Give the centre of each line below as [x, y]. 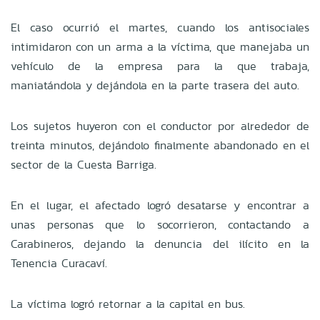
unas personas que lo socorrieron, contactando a [160, 224]
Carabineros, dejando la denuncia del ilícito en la [160, 244]
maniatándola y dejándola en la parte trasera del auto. [155, 85]
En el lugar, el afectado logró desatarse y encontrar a [160, 205]
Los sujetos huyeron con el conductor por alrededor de [160, 126]
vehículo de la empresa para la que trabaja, [160, 66]
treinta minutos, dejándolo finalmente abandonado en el [160, 145]
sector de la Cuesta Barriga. [84, 164]
